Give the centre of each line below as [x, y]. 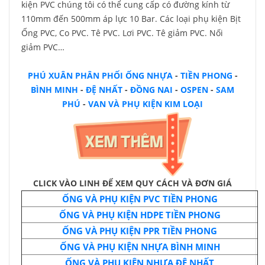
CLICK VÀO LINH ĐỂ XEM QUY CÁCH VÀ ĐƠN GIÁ [132, 183]
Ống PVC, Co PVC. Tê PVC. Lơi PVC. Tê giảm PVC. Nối [122, 33]
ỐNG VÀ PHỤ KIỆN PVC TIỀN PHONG [140, 199]
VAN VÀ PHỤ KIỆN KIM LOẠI [146, 104]
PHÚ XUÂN [50, 75]
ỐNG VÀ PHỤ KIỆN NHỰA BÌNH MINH [140, 247]
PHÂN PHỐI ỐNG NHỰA [122, 75]
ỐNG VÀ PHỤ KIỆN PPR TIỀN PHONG [140, 231]
